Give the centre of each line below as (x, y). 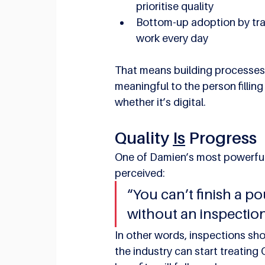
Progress (221, 137)
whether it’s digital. (161, 102)
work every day (172, 38)
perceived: (140, 173)
